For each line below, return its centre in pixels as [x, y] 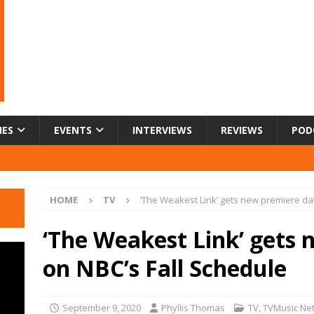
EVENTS [73, 130]
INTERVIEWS [162, 130]
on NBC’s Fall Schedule [164, 268]
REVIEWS [242, 130]
